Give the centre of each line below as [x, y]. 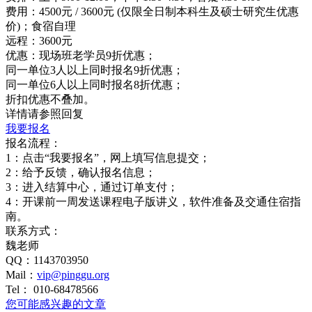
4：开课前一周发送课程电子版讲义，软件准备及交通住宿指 [153, 201]
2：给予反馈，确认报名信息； [81, 172]
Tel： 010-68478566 [52, 289]
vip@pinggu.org [73, 274]
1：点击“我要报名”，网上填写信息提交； [108, 157]
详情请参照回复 [45, 114]
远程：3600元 [39, 40]
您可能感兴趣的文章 [56, 304]
